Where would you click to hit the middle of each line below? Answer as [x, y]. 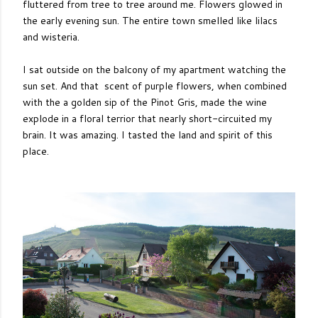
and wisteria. [51, 37]
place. [36, 151]
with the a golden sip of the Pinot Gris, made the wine [145, 102]
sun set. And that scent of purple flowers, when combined [155, 86]
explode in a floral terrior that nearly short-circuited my [147, 119]
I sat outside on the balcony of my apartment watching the [154, 70]
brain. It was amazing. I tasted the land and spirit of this [148, 135]
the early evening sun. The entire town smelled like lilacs [150, 21]
